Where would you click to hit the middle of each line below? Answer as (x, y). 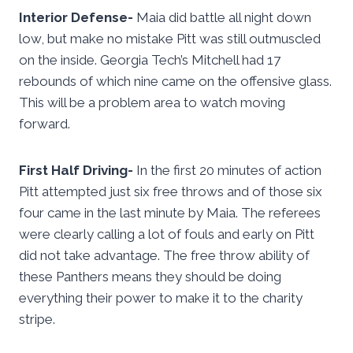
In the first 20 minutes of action (227, 171)
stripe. (37, 320)
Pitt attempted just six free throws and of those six (171, 192)
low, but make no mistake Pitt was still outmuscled (170, 39)
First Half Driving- (76, 171)
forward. (45, 124)
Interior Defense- (76, 18)
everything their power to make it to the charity (161, 298)
